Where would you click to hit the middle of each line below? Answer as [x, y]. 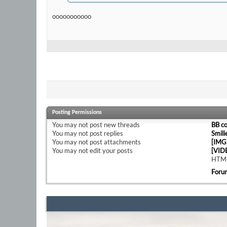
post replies [106, 134]
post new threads [114, 125]
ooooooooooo [72, 17]
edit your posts [110, 151]
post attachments [115, 142]
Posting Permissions [77, 113]
